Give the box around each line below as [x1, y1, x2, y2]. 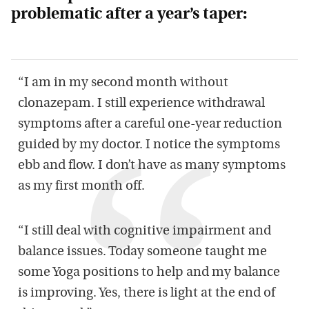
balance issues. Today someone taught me [18, 246, 267, 259]
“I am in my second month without [18, 77, 228, 90]
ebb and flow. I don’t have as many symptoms [18, 159, 286, 173]
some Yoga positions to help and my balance [18, 266, 280, 280]
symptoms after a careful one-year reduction [18, 118, 282, 132]
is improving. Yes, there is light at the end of [18, 287, 275, 301]
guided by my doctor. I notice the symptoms [18, 139, 280, 152]
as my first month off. [18, 180, 145, 194]
